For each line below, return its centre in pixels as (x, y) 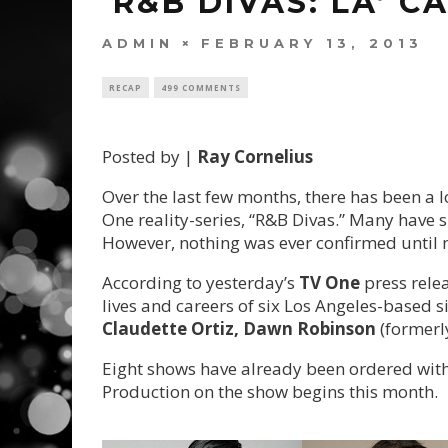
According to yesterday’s (200, 282)
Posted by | (149, 156)
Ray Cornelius (255, 156)
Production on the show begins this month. (270, 391)
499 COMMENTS (201, 87)
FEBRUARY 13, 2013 (312, 42)
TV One (329, 282)
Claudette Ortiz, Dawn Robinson (241, 328)
